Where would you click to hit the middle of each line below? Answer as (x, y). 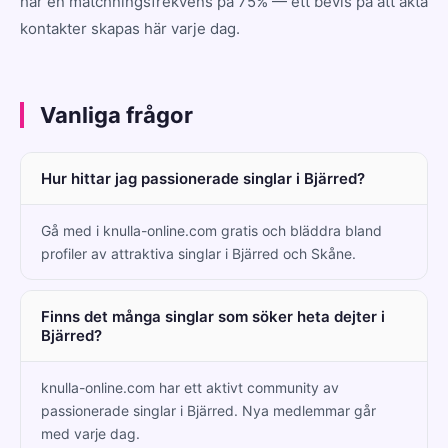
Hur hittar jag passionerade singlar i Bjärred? (203, 178)
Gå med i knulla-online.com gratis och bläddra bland (211, 230)
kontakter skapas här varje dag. (130, 28)
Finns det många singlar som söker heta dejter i (213, 316)
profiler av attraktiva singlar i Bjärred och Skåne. (198, 253)
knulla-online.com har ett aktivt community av (190, 387)
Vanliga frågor (116, 114)
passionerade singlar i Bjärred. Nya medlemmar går (208, 410)
